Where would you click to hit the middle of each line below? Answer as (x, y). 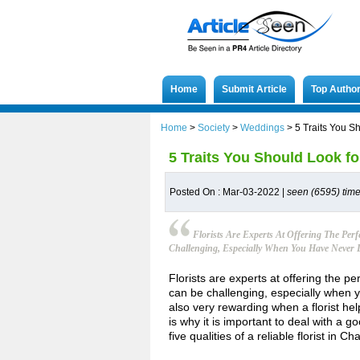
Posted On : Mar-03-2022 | (228, 192)
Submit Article (254, 89)
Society (214, 128)
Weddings (262, 128)
